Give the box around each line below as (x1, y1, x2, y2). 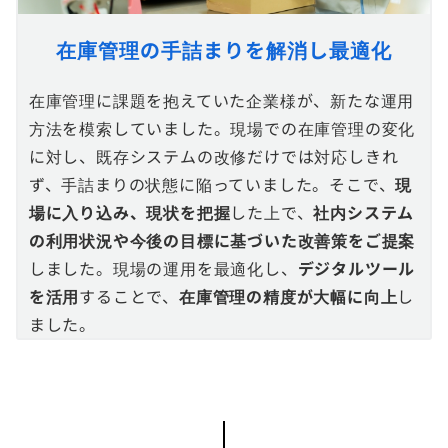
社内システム (313, 199, 415, 224)
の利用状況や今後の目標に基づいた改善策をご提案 (28, 227, 416, 252)
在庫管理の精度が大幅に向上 (178, 283, 398, 308)
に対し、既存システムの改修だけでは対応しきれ (28, 143, 399, 168)
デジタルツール (297, 255, 416, 280)
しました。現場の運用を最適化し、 (28, 255, 298, 280)
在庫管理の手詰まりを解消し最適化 (56, 34, 392, 64)
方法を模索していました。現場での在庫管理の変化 (28, 115, 416, 140)
